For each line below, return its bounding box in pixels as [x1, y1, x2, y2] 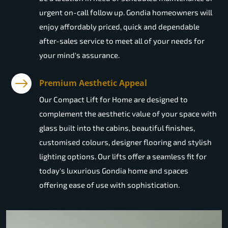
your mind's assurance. [39, 50, 120, 60]
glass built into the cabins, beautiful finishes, [39, 123, 195, 133]
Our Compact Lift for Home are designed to [39, 95, 188, 104]
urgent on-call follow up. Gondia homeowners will [39, 8, 212, 17]
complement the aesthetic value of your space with [39, 109, 217, 119]
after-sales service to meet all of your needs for [39, 36, 205, 46]
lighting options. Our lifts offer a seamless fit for [39, 152, 207, 161]
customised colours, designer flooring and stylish [39, 137, 212, 147]
